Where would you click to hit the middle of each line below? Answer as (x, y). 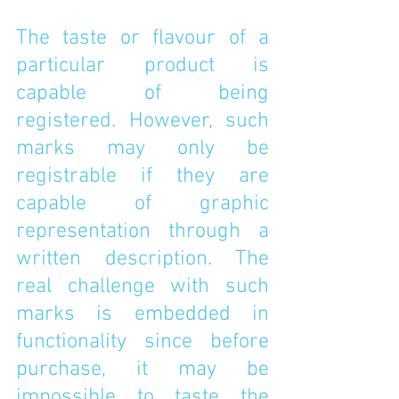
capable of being (142, 94)
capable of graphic (142, 204)
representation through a (142, 232)
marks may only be (142, 149)
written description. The (142, 259)
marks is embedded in (142, 314)
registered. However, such (142, 121)
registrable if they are (142, 176)
